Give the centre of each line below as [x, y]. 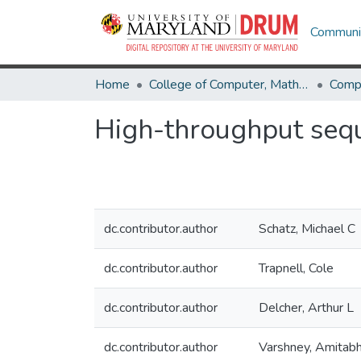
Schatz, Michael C [307, 229]
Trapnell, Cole [296, 268]
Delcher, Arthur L [306, 308]
